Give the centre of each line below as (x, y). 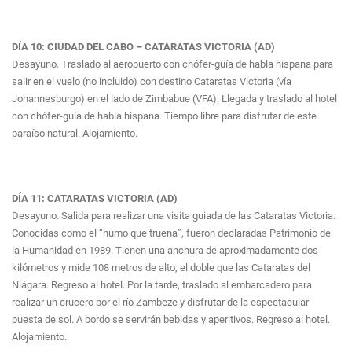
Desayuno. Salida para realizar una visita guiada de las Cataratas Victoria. (174, 215)
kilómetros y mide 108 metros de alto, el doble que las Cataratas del (161, 267)
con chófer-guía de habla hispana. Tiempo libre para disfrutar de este (164, 115)
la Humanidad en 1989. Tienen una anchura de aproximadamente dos (165, 250)
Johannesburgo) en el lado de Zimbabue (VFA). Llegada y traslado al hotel (174, 98)
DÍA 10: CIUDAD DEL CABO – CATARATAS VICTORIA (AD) (143, 46)
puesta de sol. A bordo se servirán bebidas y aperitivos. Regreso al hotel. (171, 319)
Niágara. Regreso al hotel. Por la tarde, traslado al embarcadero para (162, 284)
